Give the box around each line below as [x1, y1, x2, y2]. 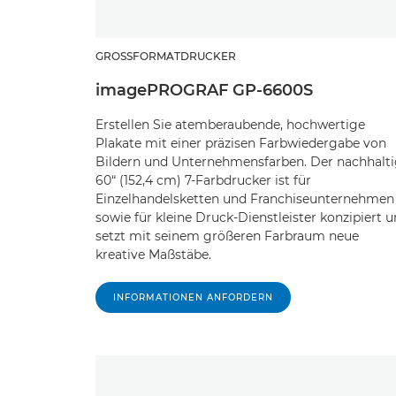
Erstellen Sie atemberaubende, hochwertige [95, 117, 365, 133]
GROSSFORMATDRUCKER [95, 49, 228, 64]
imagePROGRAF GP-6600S [95, 80, 313, 101]
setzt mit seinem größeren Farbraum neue [95, 228, 359, 245]
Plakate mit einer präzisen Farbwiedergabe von [95, 135, 386, 152]
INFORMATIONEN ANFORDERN [113, 292, 273, 304]
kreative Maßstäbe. [95, 247, 211, 263]
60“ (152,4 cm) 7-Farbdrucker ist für [95, 172, 311, 189]
